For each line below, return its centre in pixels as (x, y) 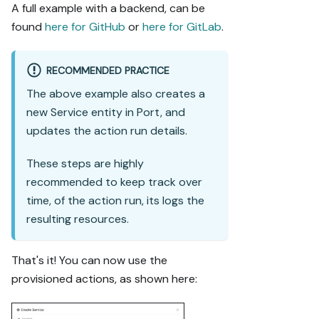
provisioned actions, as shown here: (104, 278)
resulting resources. (78, 219)
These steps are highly (85, 163)
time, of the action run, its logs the (115, 200)
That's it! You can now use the (89, 260)
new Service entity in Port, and (106, 112)
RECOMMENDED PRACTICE (108, 71)
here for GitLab (182, 27)
